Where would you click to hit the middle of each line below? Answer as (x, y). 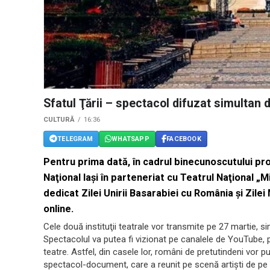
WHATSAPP (130, 139)
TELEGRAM (75, 139)
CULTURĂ (59, 120)
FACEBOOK (184, 139)
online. (58, 209)
